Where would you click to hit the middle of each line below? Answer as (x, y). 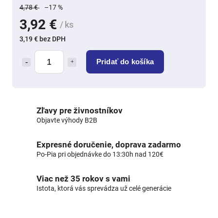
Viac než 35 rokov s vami (83, 178)
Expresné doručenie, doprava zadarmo (109, 144)
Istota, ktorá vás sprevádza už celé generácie (104, 188)
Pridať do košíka (125, 61)
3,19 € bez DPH (43, 39)
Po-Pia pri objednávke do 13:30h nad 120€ (100, 154)
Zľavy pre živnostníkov (80, 110)
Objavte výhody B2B (67, 120)
